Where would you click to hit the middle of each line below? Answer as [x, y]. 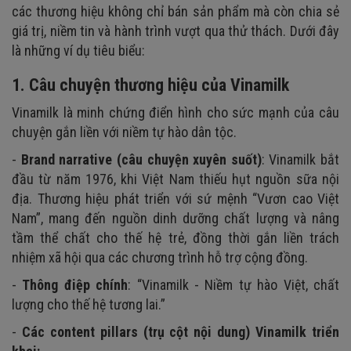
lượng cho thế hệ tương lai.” [89, 305]
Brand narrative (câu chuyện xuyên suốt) [141, 160]
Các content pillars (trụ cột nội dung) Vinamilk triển [181, 332]
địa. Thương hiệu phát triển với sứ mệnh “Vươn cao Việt [175, 199]
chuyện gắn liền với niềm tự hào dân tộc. [126, 132]
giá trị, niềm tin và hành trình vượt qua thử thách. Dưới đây [175, 31]
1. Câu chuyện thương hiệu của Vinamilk [150, 85]
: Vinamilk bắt [300, 160]
